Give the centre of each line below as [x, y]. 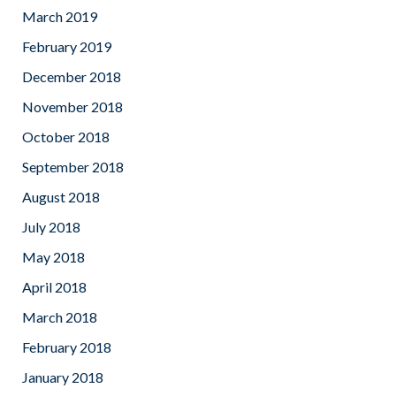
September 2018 [73, 167]
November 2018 [72, 107]
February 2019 [67, 47]
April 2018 [54, 287]
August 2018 [61, 197]
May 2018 [53, 257]
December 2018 [72, 77]
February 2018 [67, 347]
